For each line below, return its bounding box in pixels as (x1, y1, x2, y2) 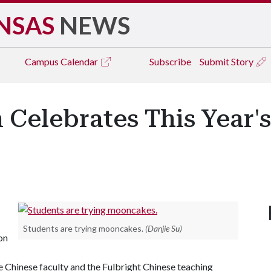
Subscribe (149, 56, 191, 67)
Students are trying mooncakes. (23, 223, 143, 233)
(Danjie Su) (145, 223, 182, 233)
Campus (25, 56, 60, 67)
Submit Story (200, 56, 255, 67)
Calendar (60, 56, 100, 67)
